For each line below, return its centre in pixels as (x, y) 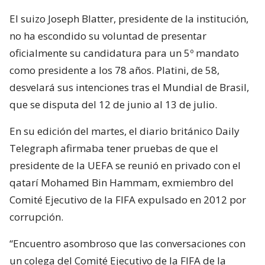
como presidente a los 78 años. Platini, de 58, (114, 70)
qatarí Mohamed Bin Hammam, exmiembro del (122, 182)
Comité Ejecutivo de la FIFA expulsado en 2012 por (128, 199)
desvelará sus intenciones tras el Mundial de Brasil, (129, 87)
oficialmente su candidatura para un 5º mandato (124, 53)
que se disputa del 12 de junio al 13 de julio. (113, 104)
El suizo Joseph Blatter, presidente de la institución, (129, 18)
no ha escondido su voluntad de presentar (108, 35)
